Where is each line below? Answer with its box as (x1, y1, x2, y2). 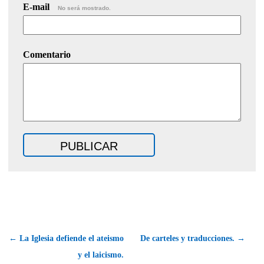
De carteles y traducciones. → (140, 233, 245, 243)
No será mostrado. (58, 4, 111, 11)
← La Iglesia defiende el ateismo (9, 233, 124, 243)
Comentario (23, 49, 71, 60)
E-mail (23, 1, 52, 12)
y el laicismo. (78, 250, 124, 259)
